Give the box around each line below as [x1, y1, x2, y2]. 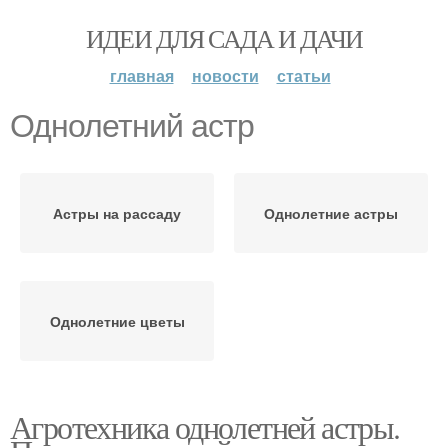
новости [191, 64, 259, 87]
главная [109, 64, 174, 87]
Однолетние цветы [49, 311, 185, 331]
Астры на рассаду [53, 203, 181, 223]
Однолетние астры [264, 203, 398, 223]
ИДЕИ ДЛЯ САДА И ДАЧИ [85, 21, 363, 55]
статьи [276, 64, 331, 87]
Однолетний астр [10, 108, 254, 144]
